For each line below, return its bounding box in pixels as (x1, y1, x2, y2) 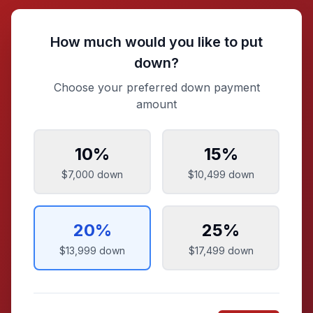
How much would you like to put (50, 33, 263, 50)
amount (136, 96, 177, 111)
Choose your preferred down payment (53, 80, 260, 94)
